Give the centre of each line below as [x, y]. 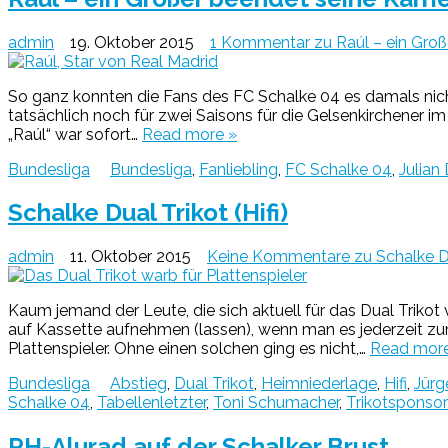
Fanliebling [238, 169]
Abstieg [138, 384]
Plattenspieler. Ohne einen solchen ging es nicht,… [189, 349]
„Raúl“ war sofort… [75, 134]
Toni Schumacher [276, 403]
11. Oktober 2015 [130, 257]
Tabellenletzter [151, 403]
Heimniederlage [319, 384]
